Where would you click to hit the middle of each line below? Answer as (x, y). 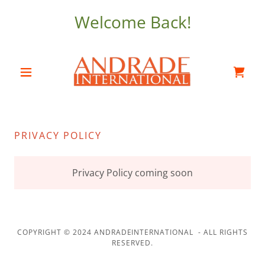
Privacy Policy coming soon (132, 173)
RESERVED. (132, 243)
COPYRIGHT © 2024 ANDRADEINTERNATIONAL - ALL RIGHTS (132, 232)
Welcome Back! (132, 22)
